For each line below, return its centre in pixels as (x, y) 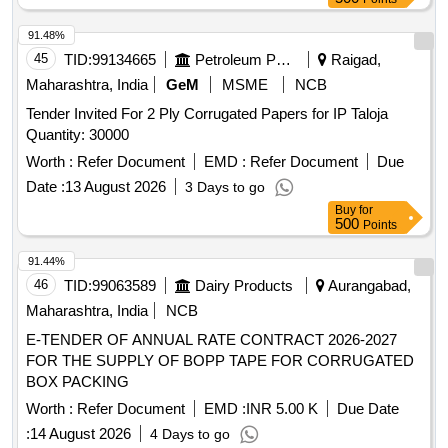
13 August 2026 (115, 187)
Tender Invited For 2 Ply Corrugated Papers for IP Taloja (207, 114)
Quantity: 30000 (77, 135)
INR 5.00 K (282, 409)
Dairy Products (244, 286)
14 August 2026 (80, 434)
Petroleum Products (283, 60)
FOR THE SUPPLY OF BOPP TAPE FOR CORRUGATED (220, 361)
